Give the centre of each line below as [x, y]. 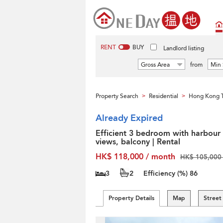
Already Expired [129, 118]
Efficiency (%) [167, 173]
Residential [164, 96]
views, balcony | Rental [138, 142]
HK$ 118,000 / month [135, 157]
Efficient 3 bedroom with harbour [158, 133]
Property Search [117, 96]
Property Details [131, 198]
